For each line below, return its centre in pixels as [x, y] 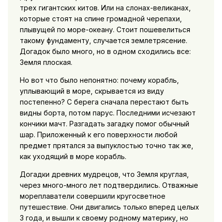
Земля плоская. [46, 62]
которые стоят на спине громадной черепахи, [101, 19]
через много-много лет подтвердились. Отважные [109, 185]
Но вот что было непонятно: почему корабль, [99, 80]
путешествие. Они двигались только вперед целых [109, 207]
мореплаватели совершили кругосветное [92, 196]
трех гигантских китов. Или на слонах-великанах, [105, 8]
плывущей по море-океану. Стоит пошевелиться [105, 30]
